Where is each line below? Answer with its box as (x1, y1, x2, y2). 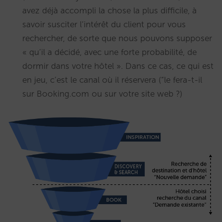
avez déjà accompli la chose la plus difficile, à (22, 5, 197, 15)
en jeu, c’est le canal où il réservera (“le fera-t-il (22, 74, 202, 85)
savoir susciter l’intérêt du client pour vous (22, 19, 186, 29)
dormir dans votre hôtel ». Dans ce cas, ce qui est (22, 60, 214, 71)
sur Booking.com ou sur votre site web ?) (22, 88, 182, 99)
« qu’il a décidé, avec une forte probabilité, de (22, 47, 197, 57)
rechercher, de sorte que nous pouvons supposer (22, 33, 212, 43)
